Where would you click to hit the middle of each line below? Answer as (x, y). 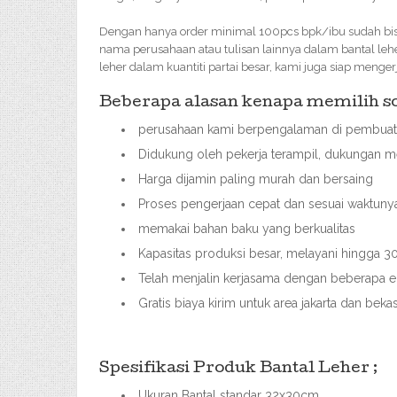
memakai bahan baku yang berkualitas (247, 229)
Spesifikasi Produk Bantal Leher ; (238, 369)
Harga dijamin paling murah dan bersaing (256, 179)
